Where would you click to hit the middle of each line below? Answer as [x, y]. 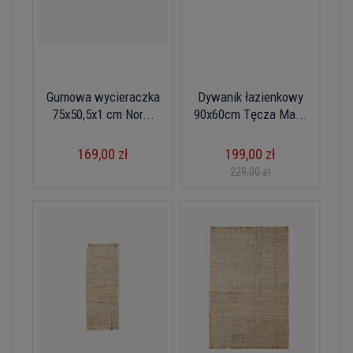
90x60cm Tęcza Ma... [250, 114]
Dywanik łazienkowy [250, 97]
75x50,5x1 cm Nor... [103, 114]
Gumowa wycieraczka [103, 97]
